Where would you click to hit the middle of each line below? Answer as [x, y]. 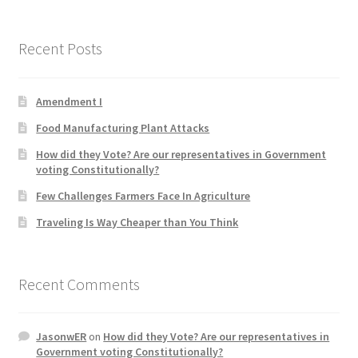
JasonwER [62, 337]
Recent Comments [79, 284]
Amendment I [70, 101]
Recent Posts [60, 49]
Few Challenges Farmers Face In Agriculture [143, 195]
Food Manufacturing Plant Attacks [123, 127]
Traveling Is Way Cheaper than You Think [137, 222]
